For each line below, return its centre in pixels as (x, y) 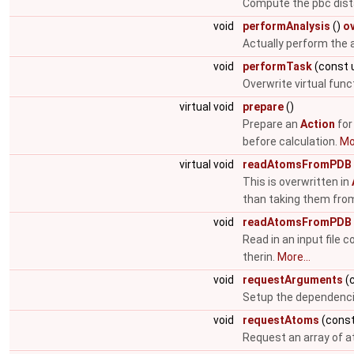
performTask (277, 66)
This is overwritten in (297, 182)
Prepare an (271, 124)
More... (294, 257)
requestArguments (293, 280)
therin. (260, 257)
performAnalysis (286, 26)
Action (318, 124)
